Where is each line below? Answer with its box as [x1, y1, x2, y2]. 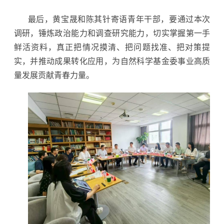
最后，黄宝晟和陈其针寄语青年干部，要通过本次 [27, 14, 210, 23]
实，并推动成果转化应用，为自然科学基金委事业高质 [13, 56, 210, 65]
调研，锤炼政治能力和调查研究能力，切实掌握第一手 [13, 28, 210, 37]
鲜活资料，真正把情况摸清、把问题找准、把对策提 [13, 42, 210, 51]
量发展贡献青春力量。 [13, 70, 94, 79]
